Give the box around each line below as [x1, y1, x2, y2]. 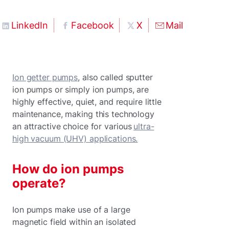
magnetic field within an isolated [12, 216, 136, 227]
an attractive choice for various [12, 121, 134, 131]
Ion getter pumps [12, 72, 78, 82]
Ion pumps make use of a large [12, 204, 130, 215]
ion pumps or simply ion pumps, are [12, 84, 149, 95]
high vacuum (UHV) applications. [12, 133, 138, 144]
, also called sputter [78, 72, 153, 82]
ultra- [133, 121, 154, 131]
